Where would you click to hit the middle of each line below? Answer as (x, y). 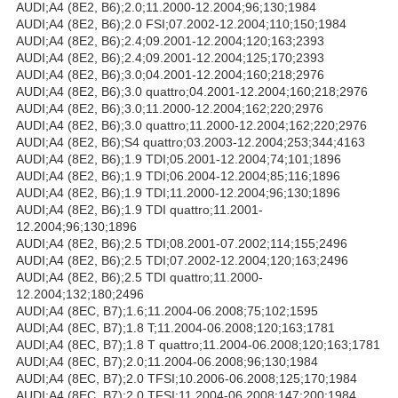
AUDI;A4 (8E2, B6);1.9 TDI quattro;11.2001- (139, 209)
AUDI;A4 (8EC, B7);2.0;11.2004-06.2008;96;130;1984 (167, 361)
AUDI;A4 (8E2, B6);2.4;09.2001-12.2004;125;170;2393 (170, 57)
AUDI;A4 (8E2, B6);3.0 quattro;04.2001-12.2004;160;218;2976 (192, 91)
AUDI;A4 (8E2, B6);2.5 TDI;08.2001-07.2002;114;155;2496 (182, 243)
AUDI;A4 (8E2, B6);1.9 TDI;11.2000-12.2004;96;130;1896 (178, 192)
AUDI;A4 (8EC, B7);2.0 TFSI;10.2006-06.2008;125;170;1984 (187, 378)
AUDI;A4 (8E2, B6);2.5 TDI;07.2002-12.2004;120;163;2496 (182, 260)
